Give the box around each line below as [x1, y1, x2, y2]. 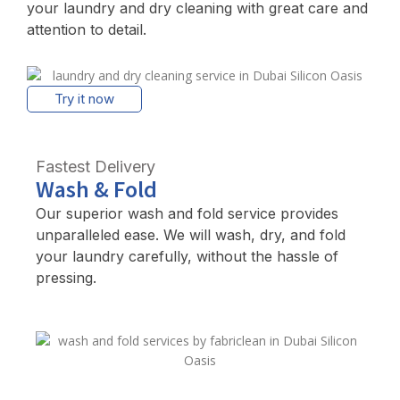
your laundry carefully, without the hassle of [36, 247, 338, 266]
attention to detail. [27, 20, 146, 38]
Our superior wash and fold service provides [36, 204, 338, 223]
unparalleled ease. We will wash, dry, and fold [36, 226, 346, 245]
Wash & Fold [36, 174, 157, 204]
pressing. [36, 269, 96, 287]
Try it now [54, 90, 114, 108]
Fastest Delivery [36, 157, 155, 177]
